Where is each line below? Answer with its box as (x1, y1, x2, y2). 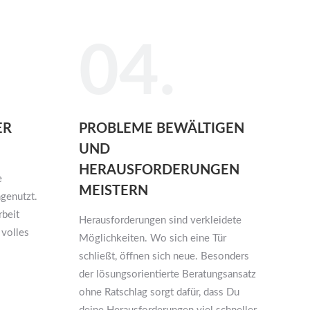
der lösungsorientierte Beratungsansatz (78, 268, 256, 280)
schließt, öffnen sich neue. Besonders (78, 250, 249, 262)
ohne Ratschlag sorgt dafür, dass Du (78, 286, 239, 298)
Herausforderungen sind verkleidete (78, 215, 241, 226)
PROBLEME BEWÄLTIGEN (78, 121, 244, 136)
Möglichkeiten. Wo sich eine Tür (78, 232, 226, 244)
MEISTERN (78, 183, 148, 198)
